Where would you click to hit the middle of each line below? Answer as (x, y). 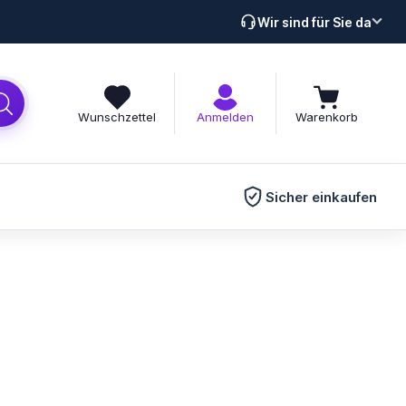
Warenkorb (327, 116)
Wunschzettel (117, 116)
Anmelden (225, 116)
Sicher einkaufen (321, 197)
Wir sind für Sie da (314, 22)
